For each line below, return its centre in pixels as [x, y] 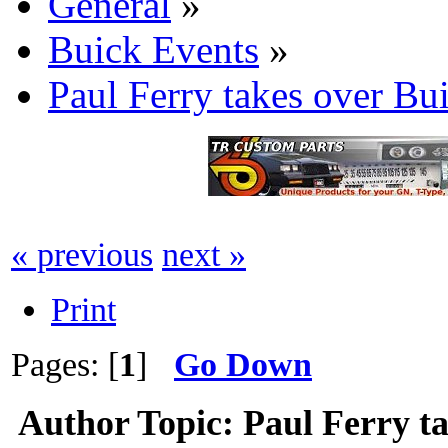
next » [204, 253]
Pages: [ [65, 363]
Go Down [243, 363]
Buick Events [153, 49]
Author [73, 423]
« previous [82, 253]
